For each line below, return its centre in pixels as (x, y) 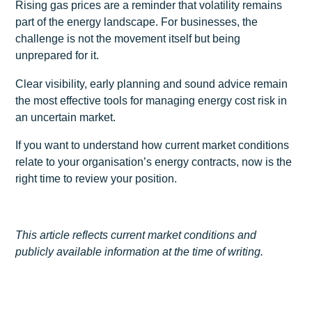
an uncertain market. (66, 117)
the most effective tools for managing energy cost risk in (151, 100)
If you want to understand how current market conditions (153, 146)
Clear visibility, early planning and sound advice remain (152, 84)
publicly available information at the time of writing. (140, 252)
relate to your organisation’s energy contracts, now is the (154, 162)
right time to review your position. (96, 179)
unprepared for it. (57, 56)
